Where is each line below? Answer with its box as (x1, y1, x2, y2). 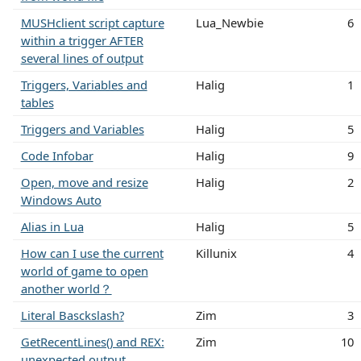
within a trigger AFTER (20, 31, 143, 48)
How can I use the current (20, 244, 164, 261)
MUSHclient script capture (20, 14, 164, 31)
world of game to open (20, 262, 148, 279)
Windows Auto (20, 191, 102, 208)
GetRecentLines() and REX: (20, 333, 164, 350)
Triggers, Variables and (20, 76, 147, 93)
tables (20, 93, 54, 110)
